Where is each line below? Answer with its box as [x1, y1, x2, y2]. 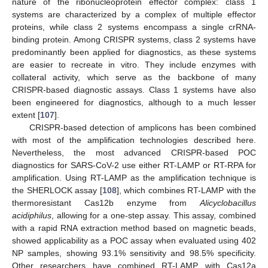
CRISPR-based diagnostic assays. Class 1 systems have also [12, 85, 256, 95]
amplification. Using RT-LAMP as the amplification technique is [12, 173, 256, 183]
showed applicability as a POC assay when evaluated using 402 [12, 236, 256, 246]
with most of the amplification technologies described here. [12, 135, 256, 145]
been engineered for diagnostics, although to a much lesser [12, 98, 256, 108]
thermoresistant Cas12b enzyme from [12, 198, 200, 208]
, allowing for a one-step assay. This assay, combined [51, 211, 256, 221]
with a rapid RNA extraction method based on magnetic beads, [12, 223, 256, 233]
